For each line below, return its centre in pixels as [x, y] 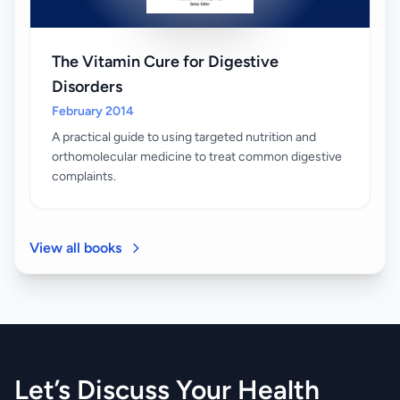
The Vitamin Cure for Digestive [165, 62]
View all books [75, 248]
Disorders [87, 87]
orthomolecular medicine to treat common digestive [197, 157]
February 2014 [93, 112]
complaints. [84, 177]
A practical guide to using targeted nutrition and [184, 137]
